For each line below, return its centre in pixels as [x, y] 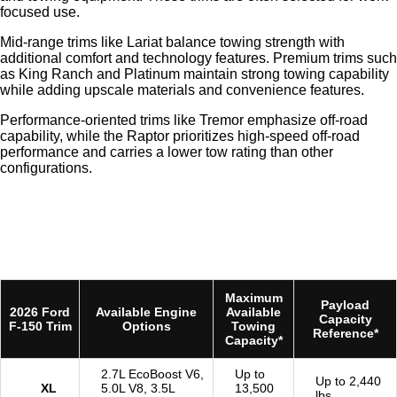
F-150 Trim [40, 327]
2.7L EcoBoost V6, [152, 374]
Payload [345, 305]
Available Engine [146, 312]
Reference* [345, 334]
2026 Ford [40, 312]
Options [146, 327]
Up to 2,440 [348, 381]
